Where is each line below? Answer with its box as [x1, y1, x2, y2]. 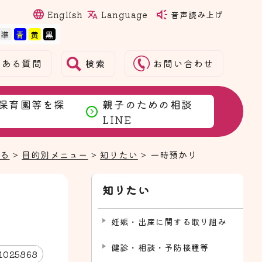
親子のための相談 [102, 96, 192, 112]
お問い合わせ [153, 57, 214, 70]
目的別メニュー [22, 148, 88, 161]
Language [101, 8, 147, 20]
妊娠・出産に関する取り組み [111, 215, 227, 227]
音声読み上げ [170, 8, 224, 20]
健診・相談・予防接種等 [111, 241, 209, 253]
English [47, 8, 83, 20]
